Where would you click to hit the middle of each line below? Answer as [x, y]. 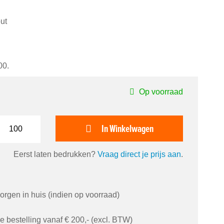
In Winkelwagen [127, 128]
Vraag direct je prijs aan [139, 154]
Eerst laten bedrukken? [55, 154]
